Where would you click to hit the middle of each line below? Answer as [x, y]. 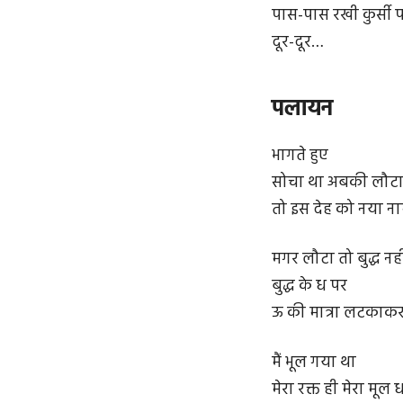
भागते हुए [300, 156]
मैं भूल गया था [314, 363]
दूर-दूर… [298, 43]
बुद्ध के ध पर [309, 287]
